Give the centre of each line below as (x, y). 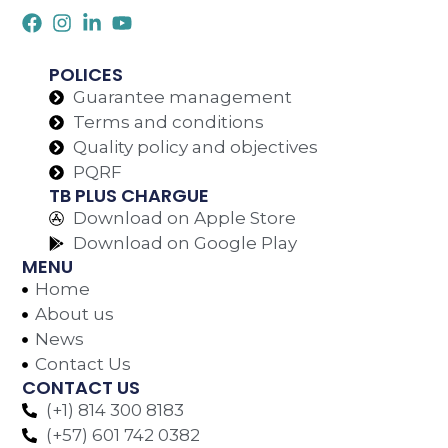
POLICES (86, 75)
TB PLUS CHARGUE (129, 196)
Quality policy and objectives (196, 147)
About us (74, 314)
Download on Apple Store (185, 218)
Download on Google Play (185, 243)
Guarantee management (183, 97)
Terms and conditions (169, 122)
